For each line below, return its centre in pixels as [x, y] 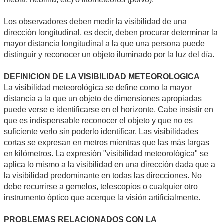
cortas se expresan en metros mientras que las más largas [107, 142]
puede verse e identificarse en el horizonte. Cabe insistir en [109, 109]
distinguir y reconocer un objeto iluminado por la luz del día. [109, 54]
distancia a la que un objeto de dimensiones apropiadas [103, 98]
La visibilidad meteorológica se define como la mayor [98, 87]
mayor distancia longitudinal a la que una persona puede [104, 43]
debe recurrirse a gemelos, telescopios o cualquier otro [101, 186]
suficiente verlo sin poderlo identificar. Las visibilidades [101, 131]
